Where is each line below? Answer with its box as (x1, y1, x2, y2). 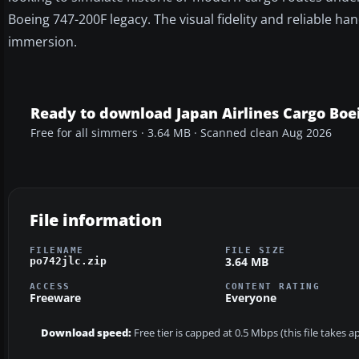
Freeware (30, 290, 81, 306)
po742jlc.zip (30, 254, 107, 267)
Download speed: (41, 326, 131, 341)
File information (30, 208, 162, 231)
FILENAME (30, 244, 84, 255)
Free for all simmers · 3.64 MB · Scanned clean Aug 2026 (30, 125, 332, 140)
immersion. (8, 32, 77, 50)
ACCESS (30, 281, 71, 292)
